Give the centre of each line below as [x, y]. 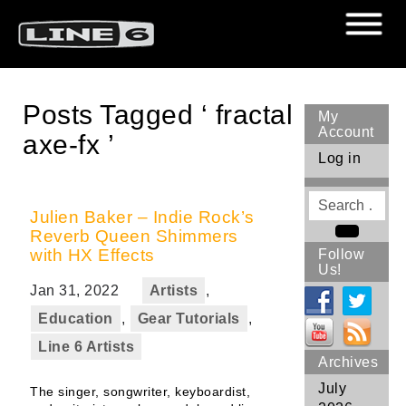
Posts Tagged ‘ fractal [158, 115]
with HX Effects [92, 255]
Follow [341, 254]
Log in [339, 158]
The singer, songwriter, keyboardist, [140, 391]
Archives [348, 362]
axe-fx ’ [68, 145]
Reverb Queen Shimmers [134, 236]
